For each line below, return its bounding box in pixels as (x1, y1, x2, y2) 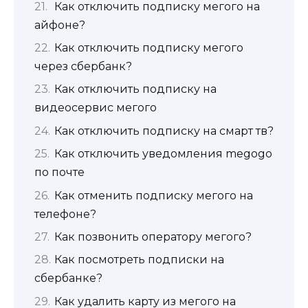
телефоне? (34, 207, 96, 221)
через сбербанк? (34, 59, 132, 73)
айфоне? (34, 18, 85, 32)
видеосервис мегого (34, 101, 157, 115)
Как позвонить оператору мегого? (54, 230, 252, 243)
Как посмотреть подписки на (54, 253, 224, 267)
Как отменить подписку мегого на (54, 188, 253, 202)
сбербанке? (34, 272, 102, 285)
